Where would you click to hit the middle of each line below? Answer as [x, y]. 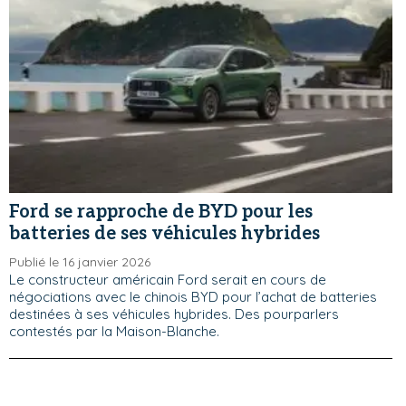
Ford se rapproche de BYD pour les [161, 212]
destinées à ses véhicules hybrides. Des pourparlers [174, 314]
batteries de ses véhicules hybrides [164, 233]
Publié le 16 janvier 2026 [80, 261]
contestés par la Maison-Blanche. [114, 331]
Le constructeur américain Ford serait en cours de [168, 279]
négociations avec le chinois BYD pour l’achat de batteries [193, 296]
